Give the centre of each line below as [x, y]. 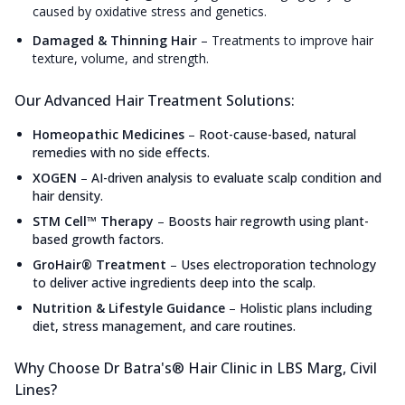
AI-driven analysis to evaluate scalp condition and [236, 178]
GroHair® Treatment [99, 265]
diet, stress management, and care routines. [164, 326]
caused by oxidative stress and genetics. [150, 12]
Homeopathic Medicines [108, 135]
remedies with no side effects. [121, 153]
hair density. [68, 196]
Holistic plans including [306, 308]
